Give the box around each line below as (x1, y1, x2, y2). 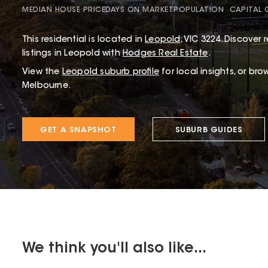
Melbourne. (22, 82, 71, 91)
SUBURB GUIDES (175, 126, 243, 135)
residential (41, 36, 87, 45)
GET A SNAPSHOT (40, 126, 117, 135)
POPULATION (173, 7, 224, 14)
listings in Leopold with (22, 50, 123, 59)
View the (22, 68, 60, 77)
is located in (86, 36, 143, 45)
